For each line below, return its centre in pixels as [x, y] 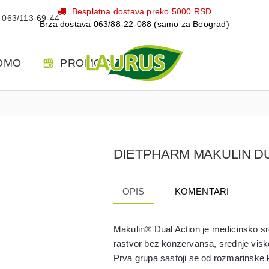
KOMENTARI [202, 191]
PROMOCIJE [94, 63]
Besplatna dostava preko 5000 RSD [142, 11]
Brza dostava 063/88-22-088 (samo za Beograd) [134, 24]
